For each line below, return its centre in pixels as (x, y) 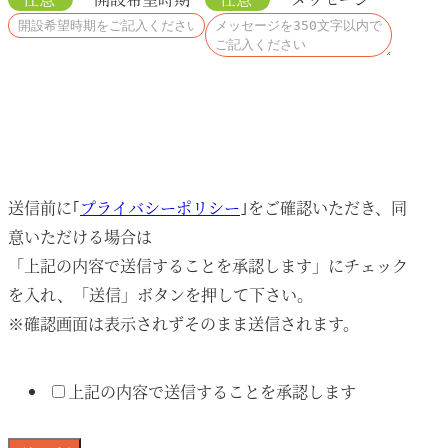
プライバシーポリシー (160, 207)
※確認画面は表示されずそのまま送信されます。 (183, 323)
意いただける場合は (80, 236)
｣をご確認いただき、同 (323, 207)
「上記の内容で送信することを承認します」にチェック (208, 265)
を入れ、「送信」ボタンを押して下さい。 (160, 294)
